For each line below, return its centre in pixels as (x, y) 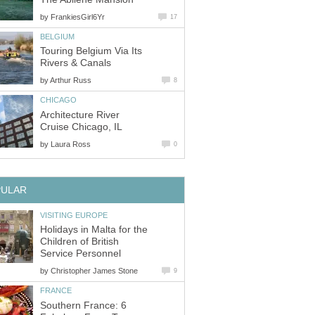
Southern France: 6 (83, 305)
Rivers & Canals (76, 63)
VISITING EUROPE (74, 215)
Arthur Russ (71, 81)
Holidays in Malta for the (94, 230)
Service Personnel (81, 254)
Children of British (79, 242)
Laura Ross (71, 144)
